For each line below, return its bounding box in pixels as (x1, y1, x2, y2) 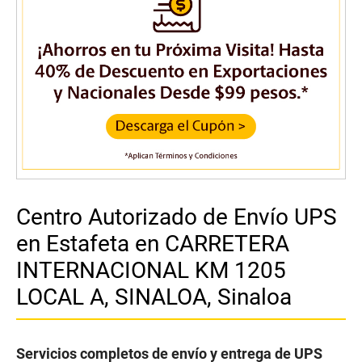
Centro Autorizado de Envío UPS (16, 204, 337, 231)
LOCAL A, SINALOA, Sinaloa (16, 284, 292, 311)
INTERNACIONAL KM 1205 (16, 257, 286, 284)
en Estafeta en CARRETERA (16, 230, 289, 258)
